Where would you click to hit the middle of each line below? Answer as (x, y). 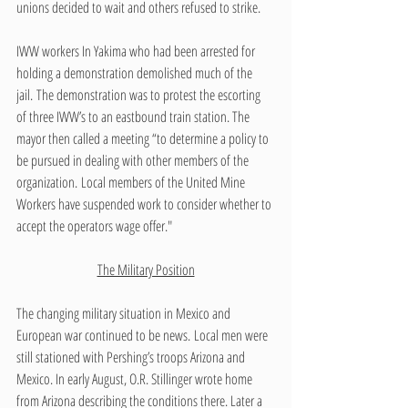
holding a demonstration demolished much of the (136, 72)
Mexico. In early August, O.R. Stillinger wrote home (136, 378)
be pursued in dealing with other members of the (134, 160)
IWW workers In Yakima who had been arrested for (137, 51)
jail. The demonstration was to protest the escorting (140, 94)
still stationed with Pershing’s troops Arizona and (132, 357)
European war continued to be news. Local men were (143, 335)
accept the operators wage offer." (94, 225)
